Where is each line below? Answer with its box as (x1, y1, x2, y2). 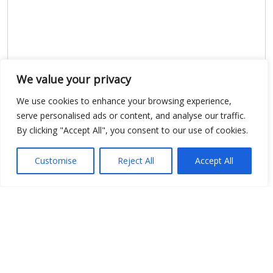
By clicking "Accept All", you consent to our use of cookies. (16, 124, 248, 136)
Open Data (110, 204, 163, 217)
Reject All (117, 155, 154, 166)
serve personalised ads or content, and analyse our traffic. (16, 110, 246, 121)
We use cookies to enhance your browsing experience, (16, 95, 232, 107)
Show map (8, 140, 55, 154)
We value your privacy (16, 72, 131, 87)
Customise (34, 155, 77, 166)
